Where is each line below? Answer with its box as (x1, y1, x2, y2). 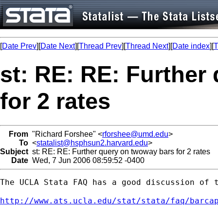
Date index (172, 42, 210, 50)
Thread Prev (79, 42, 122, 50)
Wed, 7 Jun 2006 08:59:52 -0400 (28, 156, 145, 164)
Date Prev (2, 42, 36, 50)
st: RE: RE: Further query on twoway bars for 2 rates (28, 147, 210, 156)
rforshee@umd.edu (102, 129, 168, 138)
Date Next (40, 42, 75, 50)
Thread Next (126, 42, 168, 50)
